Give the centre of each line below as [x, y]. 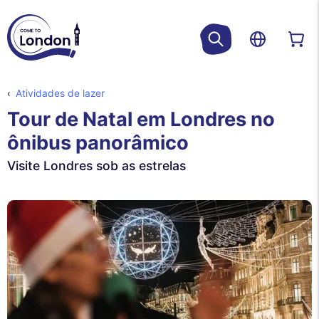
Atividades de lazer [60, 93]
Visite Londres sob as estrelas [96, 165]
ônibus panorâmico [98, 142]
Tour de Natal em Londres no [141, 119]
